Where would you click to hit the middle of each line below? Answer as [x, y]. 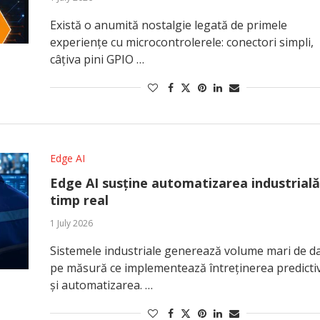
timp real [79, 200]
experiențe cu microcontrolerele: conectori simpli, [181, 42]
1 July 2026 [71, 223]
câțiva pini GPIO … [97, 59]
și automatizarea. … [101, 285]
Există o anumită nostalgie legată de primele [168, 25]
